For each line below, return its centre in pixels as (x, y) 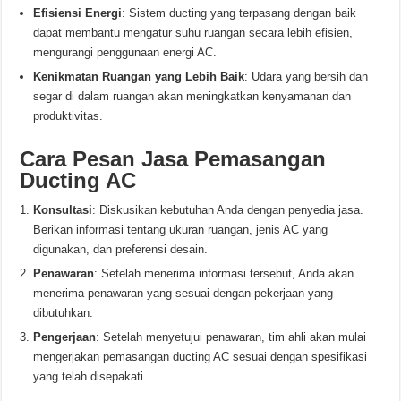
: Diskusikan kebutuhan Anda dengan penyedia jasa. (228, 210)
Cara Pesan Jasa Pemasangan (173, 159)
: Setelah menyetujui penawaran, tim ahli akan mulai (231, 337)
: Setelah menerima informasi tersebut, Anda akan (224, 273)
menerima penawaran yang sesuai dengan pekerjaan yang (183, 293)
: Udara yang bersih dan (307, 77)
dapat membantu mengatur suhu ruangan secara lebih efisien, (193, 33)
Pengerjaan (65, 337)
